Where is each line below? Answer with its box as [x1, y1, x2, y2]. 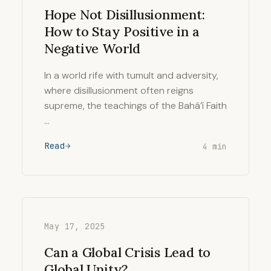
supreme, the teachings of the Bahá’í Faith [44, 99, 227, 112]
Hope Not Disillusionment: [44, 6, 205, 23]
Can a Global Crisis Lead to [44, 244, 211, 261]
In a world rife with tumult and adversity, [44, 69, 218, 82]
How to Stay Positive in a [44, 23, 200, 40]
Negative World [44, 40, 140, 57]
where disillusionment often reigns [44, 84, 194, 97]
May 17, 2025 [44, 221, 105, 232]
